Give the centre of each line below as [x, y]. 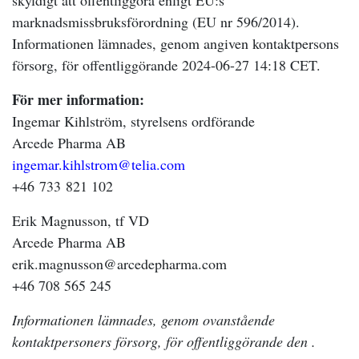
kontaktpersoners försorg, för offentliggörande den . [164, 341]
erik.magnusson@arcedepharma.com [119, 264]
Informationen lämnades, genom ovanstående [143, 320]
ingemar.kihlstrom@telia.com [99, 164]
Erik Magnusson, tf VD [81, 220]
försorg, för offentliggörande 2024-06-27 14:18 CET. [166, 65]
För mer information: [78, 99]
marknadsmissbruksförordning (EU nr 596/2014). [156, 22]
